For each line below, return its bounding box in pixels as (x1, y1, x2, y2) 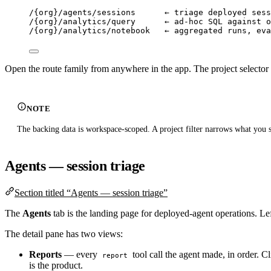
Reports (29, 249, 62, 260)
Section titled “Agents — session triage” (15, 188, 168, 198)
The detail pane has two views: (5, 229, 123, 240)
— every (62, 249, 100, 260)
